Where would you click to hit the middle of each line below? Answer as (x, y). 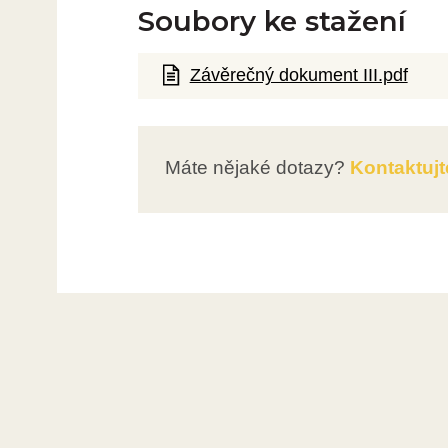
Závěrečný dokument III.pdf (298, 75)
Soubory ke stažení (271, 21)
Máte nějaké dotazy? (254, 167)
